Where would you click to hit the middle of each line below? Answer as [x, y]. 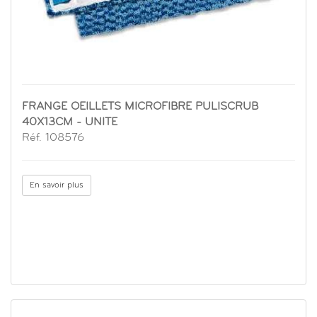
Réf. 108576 [53, 138]
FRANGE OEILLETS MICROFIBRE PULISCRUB [140, 107]
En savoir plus [57, 186]
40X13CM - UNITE [70, 123]
